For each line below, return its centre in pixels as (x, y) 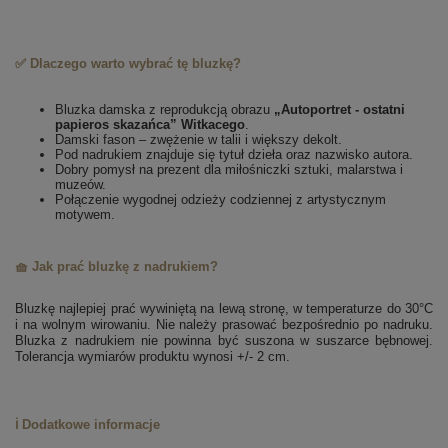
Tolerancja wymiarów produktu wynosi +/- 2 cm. (152, 357)
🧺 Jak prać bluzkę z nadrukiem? (116, 267)
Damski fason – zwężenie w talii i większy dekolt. (198, 140)
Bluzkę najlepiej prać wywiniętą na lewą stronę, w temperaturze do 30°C (224, 309)
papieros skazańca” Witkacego (150, 125)
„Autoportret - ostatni (339, 110)
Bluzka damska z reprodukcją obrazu (164, 110)
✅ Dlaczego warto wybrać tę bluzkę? (128, 64)
